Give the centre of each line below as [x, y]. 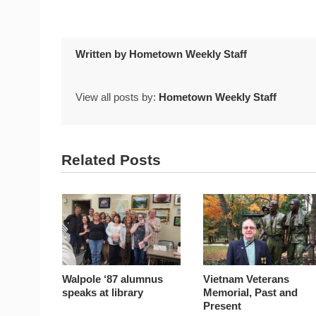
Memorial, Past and [251, 292]
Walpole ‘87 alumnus [113, 279]
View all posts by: [117, 97]
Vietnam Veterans [247, 279]
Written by [102, 54]
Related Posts [111, 160]
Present [223, 305]
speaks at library [103, 292]
